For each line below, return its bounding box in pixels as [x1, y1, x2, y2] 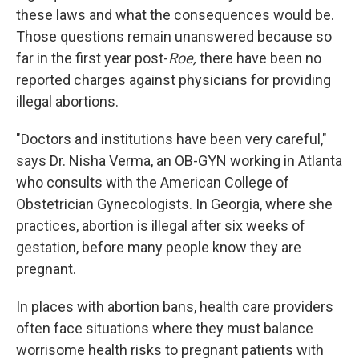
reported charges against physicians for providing [16, 71, 331, 88]
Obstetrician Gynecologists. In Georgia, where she [16, 196, 333, 212]
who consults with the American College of [16, 174, 289, 191]
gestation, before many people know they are [16, 239, 301, 256]
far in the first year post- [16, 50, 168, 67]
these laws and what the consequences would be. [16, 6, 334, 23]
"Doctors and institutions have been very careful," [16, 131, 327, 147]
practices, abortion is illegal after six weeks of [16, 217, 305, 234]
